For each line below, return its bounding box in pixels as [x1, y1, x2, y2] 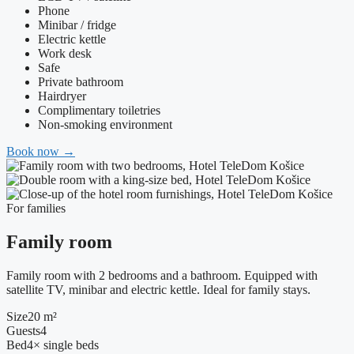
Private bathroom [38, 74, 123, 88]
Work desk [38, 46, 92, 60]
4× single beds [27, 337, 99, 352]
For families [6, 201, 66, 215]
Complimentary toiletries [38, 103, 160, 117]
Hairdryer [38, 88, 86, 103]
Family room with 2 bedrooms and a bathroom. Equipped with [6, 268, 318, 282]
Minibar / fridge [38, 17, 116, 32]
